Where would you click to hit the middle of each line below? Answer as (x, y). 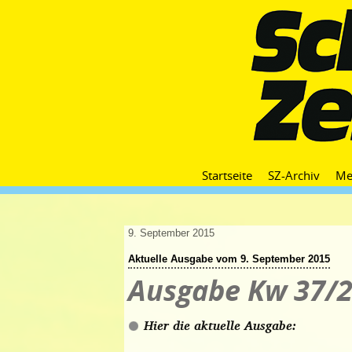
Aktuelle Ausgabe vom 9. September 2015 (229, 259)
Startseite (227, 175)
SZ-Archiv (294, 175)
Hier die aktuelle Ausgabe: (220, 325)
